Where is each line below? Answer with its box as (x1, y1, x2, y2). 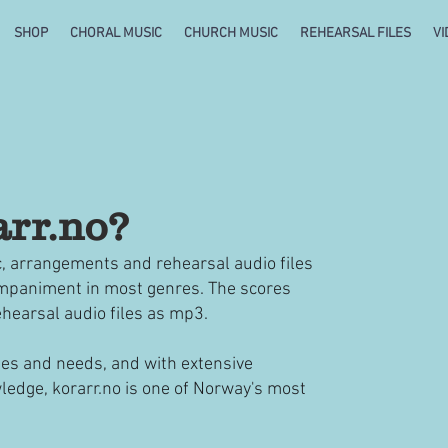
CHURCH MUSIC (184, 25, 278, 42)
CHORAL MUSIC (70, 25, 162, 42)
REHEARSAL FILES (300, 25, 411, 42)
